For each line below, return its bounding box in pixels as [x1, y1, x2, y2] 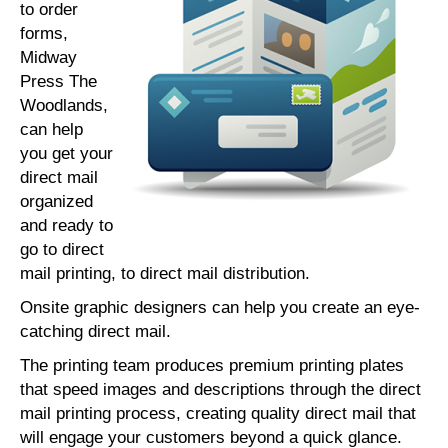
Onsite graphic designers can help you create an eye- [20, 298, 420, 317]
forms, [20, 24, 68, 43]
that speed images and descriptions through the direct [20, 380, 421, 399]
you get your [20, 144, 113, 163]
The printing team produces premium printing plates [20, 356, 404, 375]
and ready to [20, 216, 113, 235]
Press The [20, 72, 97, 91]
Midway [20, 48, 77, 67]
